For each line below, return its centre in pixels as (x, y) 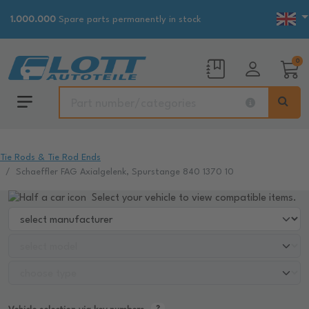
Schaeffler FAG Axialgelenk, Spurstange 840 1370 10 (125, 172)
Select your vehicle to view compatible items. (193, 199)
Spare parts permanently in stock (128, 19)
